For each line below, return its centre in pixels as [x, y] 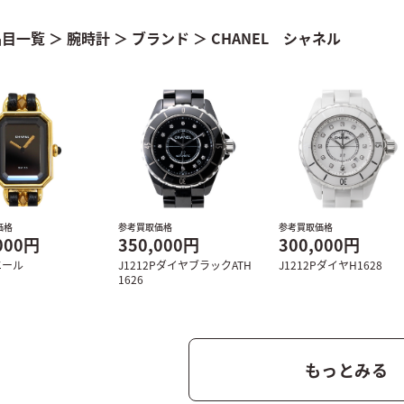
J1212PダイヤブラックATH [185, 265]
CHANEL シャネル [276, 38]
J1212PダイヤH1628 [330, 265]
